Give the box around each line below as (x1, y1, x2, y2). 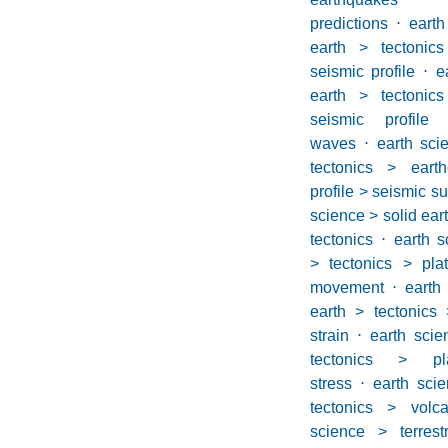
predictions (310, 15, 388, 32)
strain (310, 327, 349, 344)
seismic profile (310, 63, 415, 80)
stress (310, 375, 352, 392)
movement (310, 279, 384, 296)
